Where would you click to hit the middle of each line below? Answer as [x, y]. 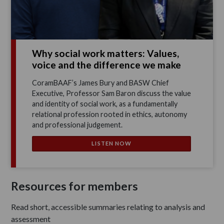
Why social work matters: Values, [106, 53]
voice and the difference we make [107, 65]
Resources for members [75, 186]
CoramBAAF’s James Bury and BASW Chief [101, 83]
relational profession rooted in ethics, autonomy [110, 114]
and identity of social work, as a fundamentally [105, 104]
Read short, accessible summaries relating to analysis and [108, 206]
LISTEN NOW [112, 143]
